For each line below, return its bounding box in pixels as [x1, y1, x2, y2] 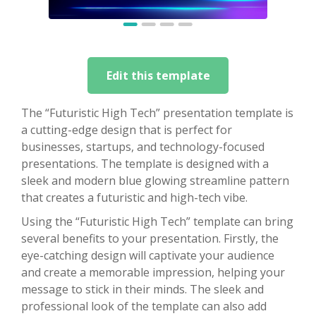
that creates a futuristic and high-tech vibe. [21, 189, 248, 205]
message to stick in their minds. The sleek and [21, 281, 264, 297]
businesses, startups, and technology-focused [21, 138, 265, 154]
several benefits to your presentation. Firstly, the [21, 230, 279, 246]
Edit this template [106, 67, 210, 83]
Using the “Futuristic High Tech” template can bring [21, 213, 293, 229]
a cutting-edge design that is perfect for [21, 121, 232, 138]
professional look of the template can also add [21, 298, 267, 314]
